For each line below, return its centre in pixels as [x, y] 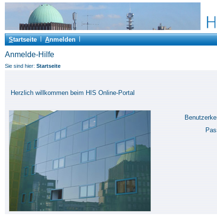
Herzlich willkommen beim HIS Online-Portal [73, 93]
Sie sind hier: [21, 66]
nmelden [62, 39]
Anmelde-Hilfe [30, 54]
